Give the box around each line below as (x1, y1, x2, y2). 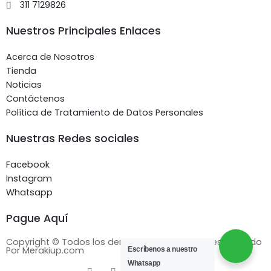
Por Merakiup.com (6, 244, 84, 257)
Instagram (6, 172, 52, 185)
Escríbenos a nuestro (128, 245, 197, 253)
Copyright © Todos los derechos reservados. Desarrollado (6, 236, 262, 249)
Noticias (6, 79, 42, 91)
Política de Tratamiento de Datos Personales (6, 106, 203, 119)
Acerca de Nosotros (6, 51, 94, 64)
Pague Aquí (6, 211, 68, 226)
